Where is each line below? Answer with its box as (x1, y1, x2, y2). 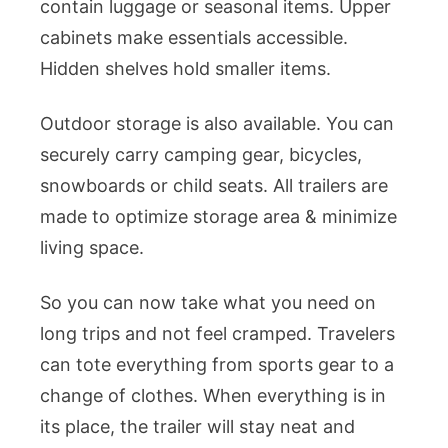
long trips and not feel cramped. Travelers (40, 323, 395, 345)
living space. (40, 237, 144, 259)
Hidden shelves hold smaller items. (40, 58, 331, 80)
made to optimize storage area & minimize (40, 206, 397, 228)
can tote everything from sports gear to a (40, 354, 394, 376)
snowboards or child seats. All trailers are (40, 175, 388, 197)
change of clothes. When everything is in (40, 385, 386, 407)
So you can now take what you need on (40, 292, 376, 314)
